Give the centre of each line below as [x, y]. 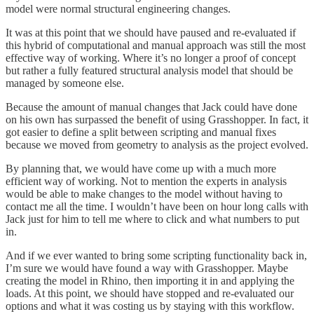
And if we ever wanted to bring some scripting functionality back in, [156, 256]
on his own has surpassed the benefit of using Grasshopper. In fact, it [157, 120]
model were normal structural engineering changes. [118, 9]
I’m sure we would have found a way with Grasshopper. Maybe [147, 268]
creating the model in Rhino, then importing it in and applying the [150, 281]
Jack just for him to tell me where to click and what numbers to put [152, 219]
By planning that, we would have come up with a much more [141, 169]
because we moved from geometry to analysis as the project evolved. [157, 145]
